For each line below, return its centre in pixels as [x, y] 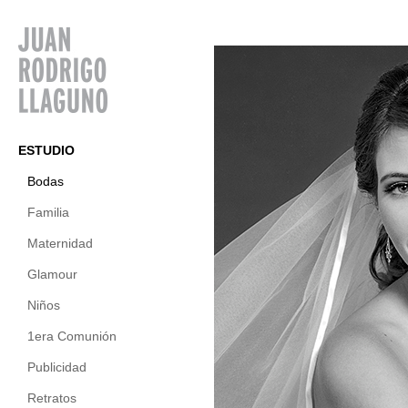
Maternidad [60, 243]
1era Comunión [72, 336]
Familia [48, 212]
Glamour [52, 274]
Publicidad [57, 367]
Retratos [52, 398]
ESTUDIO [46, 150]
